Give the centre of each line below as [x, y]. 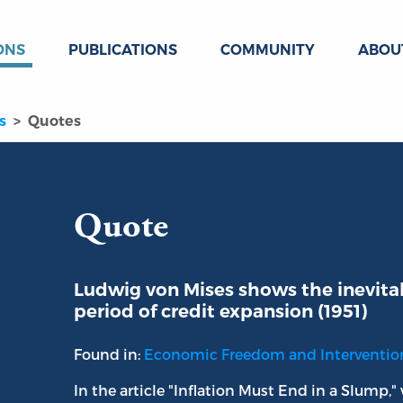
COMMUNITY [268, 50]
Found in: [109, 354]
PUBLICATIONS [123, 50]
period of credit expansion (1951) [220, 312]
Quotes [54, 121]
